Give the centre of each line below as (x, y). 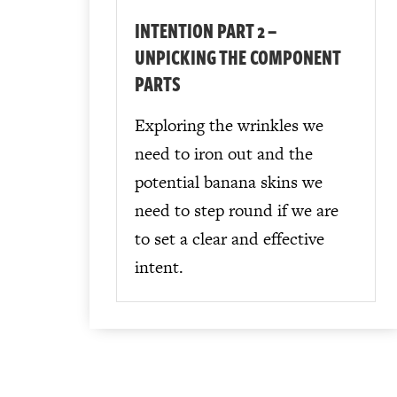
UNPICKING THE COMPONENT (237, 57)
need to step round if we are (236, 211)
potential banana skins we (228, 183)
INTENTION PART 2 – (205, 31)
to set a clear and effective (229, 239)
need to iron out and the (223, 154)
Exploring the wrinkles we (229, 126)
